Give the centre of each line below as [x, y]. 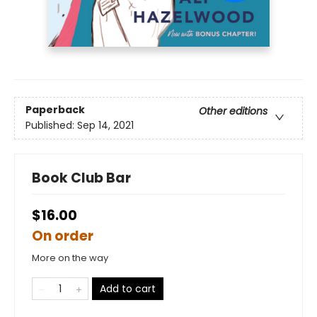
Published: [51, 126]
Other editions [233, 111]
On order [63, 236]
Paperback [55, 110]
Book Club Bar [81, 178]
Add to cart [128, 288]
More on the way [70, 258]
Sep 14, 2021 [105, 126]
